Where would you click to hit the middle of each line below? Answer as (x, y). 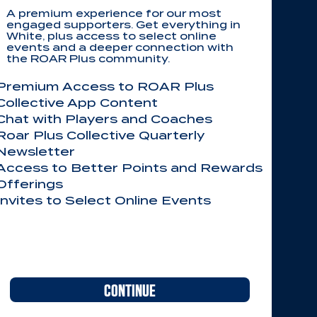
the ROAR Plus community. (88, 59)
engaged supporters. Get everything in (123, 25)
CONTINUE (130, 290)
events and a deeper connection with (120, 47)
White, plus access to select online (111, 36)
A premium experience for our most (114, 13)
